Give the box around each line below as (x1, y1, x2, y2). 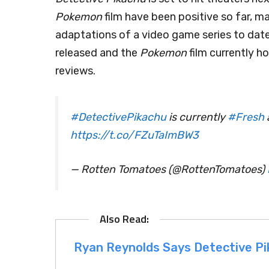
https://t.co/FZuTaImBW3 (70, 128, 199, 142)
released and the (55, 46, 140, 59)
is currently (166, 110, 228, 124)
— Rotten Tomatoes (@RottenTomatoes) (70, 163, 267, 176)
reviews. (55, 64, 95, 77)
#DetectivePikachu (70, 110, 166, 124)
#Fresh (228, 110, 264, 124)
